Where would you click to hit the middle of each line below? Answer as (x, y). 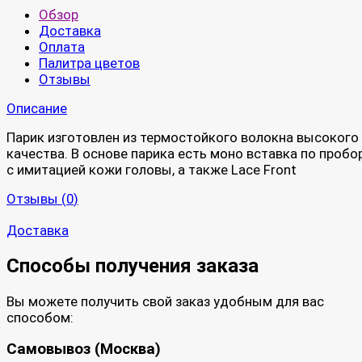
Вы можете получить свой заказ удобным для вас (165, 301)
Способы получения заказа (133, 265)
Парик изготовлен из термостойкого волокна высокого (183, 137)
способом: (40, 317)
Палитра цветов (89, 63)
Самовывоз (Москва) (84, 349)
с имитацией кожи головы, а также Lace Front (152, 169)
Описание (37, 108)
